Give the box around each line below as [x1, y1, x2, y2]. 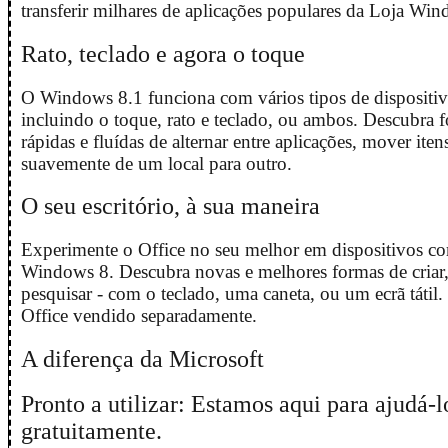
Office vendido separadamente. [21, 304, 257, 326]
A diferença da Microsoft [21, 345, 264, 372]
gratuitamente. [21, 418, 162, 445]
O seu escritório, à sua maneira [21, 193, 320, 220]
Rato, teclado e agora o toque [21, 40, 305, 67]
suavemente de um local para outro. [21, 152, 292, 174]
